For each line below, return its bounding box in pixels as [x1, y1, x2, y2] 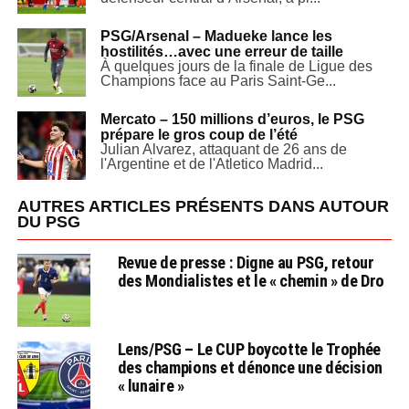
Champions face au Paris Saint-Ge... [100, 73, 336, 89]
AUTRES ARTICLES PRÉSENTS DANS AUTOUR [16, 197, 389, 215]
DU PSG [16, 213, 80, 231]
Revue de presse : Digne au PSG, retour [117, 253, 374, 272]
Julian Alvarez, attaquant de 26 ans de [100, 142, 347, 157]
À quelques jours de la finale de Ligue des [100, 58, 372, 74]
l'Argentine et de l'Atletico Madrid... [100, 156, 323, 172]
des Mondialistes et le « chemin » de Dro [117, 271, 384, 290]
